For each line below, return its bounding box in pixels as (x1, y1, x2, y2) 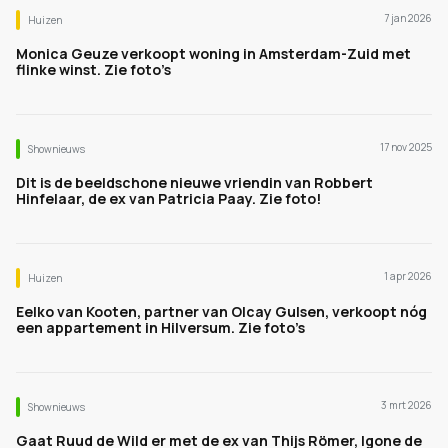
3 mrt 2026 (381, 398, 432, 412)
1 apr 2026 (384, 269, 432, 283)
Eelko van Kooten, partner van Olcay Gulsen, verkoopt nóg (16, 302, 427, 321)
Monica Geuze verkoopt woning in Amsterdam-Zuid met (16, 44, 411, 63)
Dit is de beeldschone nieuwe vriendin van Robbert (16, 173, 373, 192)
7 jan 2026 (384, 11, 432, 25)
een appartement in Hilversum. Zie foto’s (16, 318, 305, 337)
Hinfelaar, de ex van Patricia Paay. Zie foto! (16, 189, 321, 208)
